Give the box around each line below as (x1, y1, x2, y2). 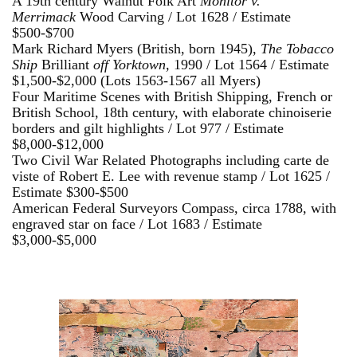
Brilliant (41, 57, 93, 73)
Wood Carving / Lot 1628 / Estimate (80, 9, 291, 25)
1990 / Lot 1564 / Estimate (174, 57, 329, 73)
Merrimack (12, 9, 80, 25)
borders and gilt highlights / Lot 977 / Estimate (12, 120, 284, 137)
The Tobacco (261, 41, 334, 57)
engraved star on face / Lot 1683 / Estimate (12, 216, 262, 233)
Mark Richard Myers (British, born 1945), (12, 41, 261, 57)
